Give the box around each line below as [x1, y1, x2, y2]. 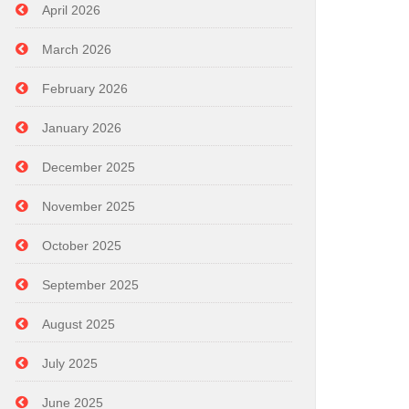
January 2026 [42, 121, 121, 135]
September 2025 [42, 278, 139, 292]
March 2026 [42, 42, 111, 57]
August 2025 [42, 317, 115, 331]
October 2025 [42, 238, 121, 253]
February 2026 [42, 81, 128, 96]
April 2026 [42, 3, 100, 17]
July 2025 [42, 356, 98, 371]
